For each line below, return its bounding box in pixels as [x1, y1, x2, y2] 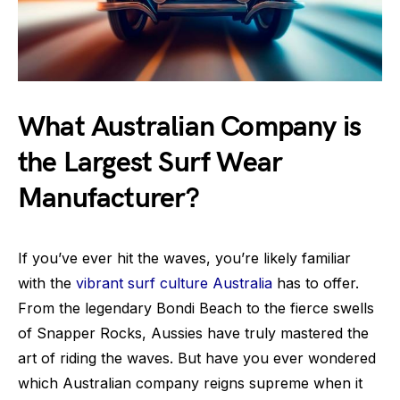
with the [18, 274, 76, 293]
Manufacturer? [18, 181, 200, 217]
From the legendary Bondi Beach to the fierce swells [18, 299, 374, 318]
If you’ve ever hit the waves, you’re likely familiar [18, 249, 351, 268]
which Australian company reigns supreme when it [18, 374, 362, 393]
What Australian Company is [18, 110, 362, 146]
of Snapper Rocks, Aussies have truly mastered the [18, 324, 369, 343]
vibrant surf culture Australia [76, 274, 272, 293]
